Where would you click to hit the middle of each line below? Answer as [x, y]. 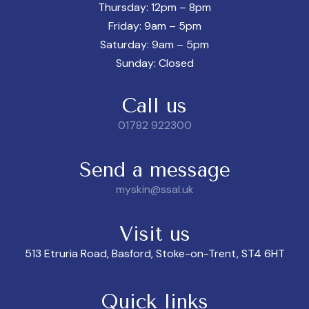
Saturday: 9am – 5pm [154, 44]
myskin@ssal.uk [154, 189]
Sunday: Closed [154, 63]
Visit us [154, 233]
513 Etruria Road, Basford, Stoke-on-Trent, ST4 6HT [154, 253]
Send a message [154, 169]
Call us [154, 105]
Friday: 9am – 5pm [154, 26]
